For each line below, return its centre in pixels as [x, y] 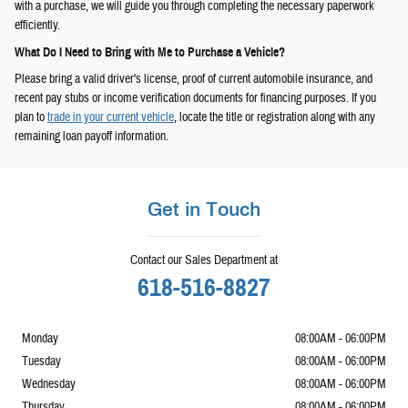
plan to [31, 117]
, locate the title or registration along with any [275, 117]
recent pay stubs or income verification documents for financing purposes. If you [195, 98]
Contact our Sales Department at [204, 260]
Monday [40, 338]
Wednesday [49, 384]
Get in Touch [204, 209]
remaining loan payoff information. [92, 136]
